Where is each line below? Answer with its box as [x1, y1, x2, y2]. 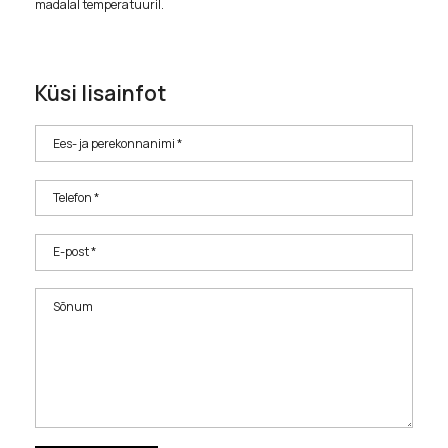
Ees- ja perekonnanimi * [52, 134, 182, 152]
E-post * [52, 243, 96, 261]
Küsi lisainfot [35, 79, 166, 108]
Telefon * [52, 189, 99, 207]
